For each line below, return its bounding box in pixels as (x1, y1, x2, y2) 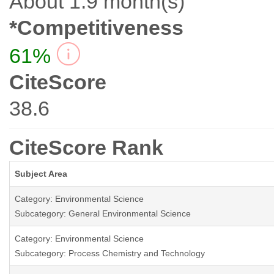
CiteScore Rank (9, 136, 163, 160)
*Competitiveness (9, 16, 183, 40)
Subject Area (15, 169, 67, 179)
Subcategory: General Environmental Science (15, 209, 191, 219)
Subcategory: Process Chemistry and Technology (15, 248, 205, 259)
